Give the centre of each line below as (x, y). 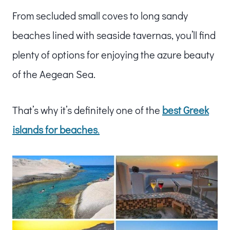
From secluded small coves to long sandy (100, 15)
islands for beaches (55, 129)
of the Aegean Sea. (54, 74)
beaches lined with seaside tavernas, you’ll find (114, 35)
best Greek (186, 110)
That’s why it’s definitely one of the (87, 110)
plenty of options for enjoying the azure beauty (113, 54)
